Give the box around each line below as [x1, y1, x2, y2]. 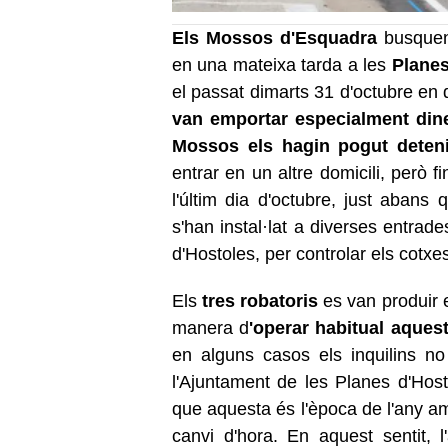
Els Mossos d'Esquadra [172, 27, 378, 48]
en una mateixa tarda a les [172, 54, 387, 75]
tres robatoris [202, 290, 319, 311]
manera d [172, 317, 250, 338]
